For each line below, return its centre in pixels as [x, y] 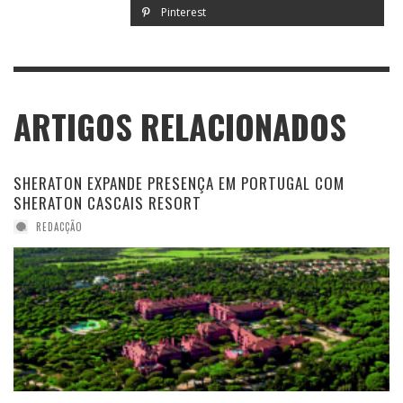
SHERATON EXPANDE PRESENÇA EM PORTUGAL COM [179, 184]
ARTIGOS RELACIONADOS [180, 127]
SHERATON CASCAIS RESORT [107, 203]
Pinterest [182, 13]
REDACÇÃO [59, 227]
